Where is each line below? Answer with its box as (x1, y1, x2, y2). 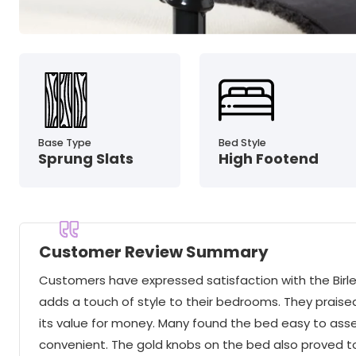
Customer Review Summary (39, 240, 269, 263)
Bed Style (219, 135, 267, 149)
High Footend (219, 148, 319, 168)
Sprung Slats (38, 148, 133, 168)
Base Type (38, 135, 91, 149)
